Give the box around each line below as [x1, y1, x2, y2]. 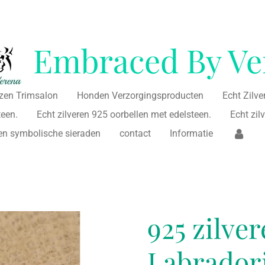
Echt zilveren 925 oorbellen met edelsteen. [37, 108, 211, 120]
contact [119, 127, 151, 139]
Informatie [170, 127, 214, 139]
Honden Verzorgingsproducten [77, 89, 203, 101]
